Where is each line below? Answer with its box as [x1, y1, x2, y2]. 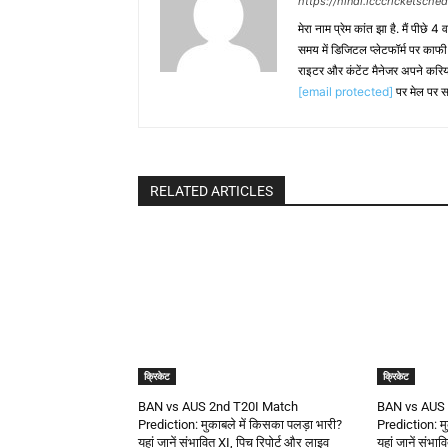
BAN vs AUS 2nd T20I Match [138, 399, 298, 414]
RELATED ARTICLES [150, 182, 273, 199]
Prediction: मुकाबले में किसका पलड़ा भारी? [138, 417, 342, 432]
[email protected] [298, 83, 393, 99]
